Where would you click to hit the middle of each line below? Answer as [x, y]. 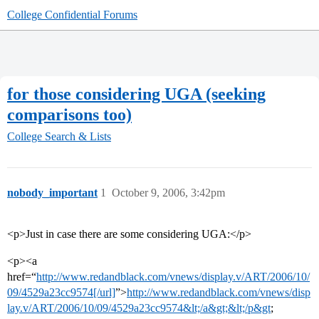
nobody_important [52, 193]
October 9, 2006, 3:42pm [168, 193]
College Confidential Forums [72, 15]
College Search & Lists [59, 137]
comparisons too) [69, 114]
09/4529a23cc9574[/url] [61, 293]
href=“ [22, 277]
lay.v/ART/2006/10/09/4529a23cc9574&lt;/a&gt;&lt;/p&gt [139, 308]
